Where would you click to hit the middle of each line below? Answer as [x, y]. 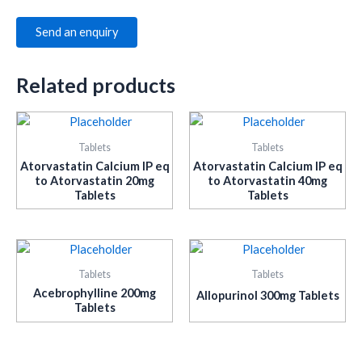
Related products [96, 84]
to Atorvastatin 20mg [95, 180]
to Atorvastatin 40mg [267, 180]
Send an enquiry [77, 32]
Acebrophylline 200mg [95, 293]
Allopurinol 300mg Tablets [267, 296]
